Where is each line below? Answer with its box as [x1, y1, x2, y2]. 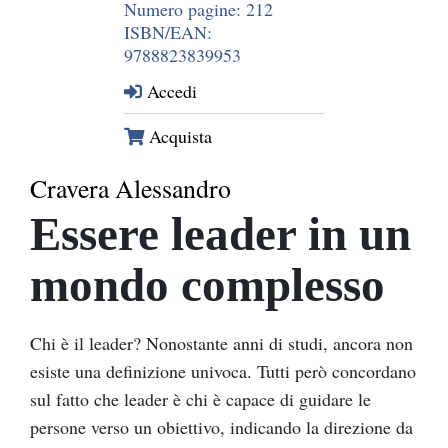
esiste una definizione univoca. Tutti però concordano [30, 359, 416, 384]
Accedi [142, 79, 197, 104]
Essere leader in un [30, 208, 411, 261]
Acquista [144, 124, 212, 149]
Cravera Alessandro [30, 171, 231, 206]
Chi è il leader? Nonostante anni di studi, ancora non [30, 331, 413, 356]
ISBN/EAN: [124, 20, 212, 45]
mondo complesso [30, 259, 385, 312]
